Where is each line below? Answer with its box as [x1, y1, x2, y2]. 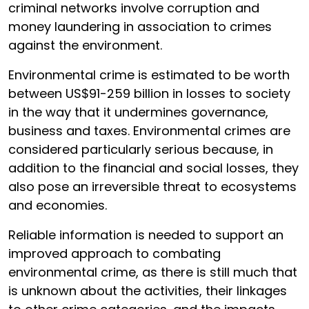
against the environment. [8, 37, 162, 54]
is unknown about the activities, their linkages [8, 282, 287, 299]
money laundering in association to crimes [8, 18, 272, 35]
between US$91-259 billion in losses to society [8, 85, 290, 102]
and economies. [8, 197, 107, 214]
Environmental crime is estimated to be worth [8, 66, 290, 83]
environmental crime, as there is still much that [8, 263, 297, 281]
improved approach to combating [8, 245, 221, 262]
